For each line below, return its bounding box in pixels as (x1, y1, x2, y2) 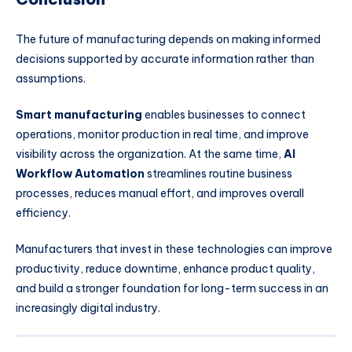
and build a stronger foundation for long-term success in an (16, 280, 328, 295)
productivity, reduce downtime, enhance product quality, (16, 261, 315, 276)
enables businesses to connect (142, 108, 306, 123)
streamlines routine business (145, 167, 292, 181)
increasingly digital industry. (16, 300, 160, 315)
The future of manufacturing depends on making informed (16, 32, 321, 47)
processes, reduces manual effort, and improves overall (16, 186, 304, 201)
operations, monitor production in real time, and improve (16, 127, 309, 142)
